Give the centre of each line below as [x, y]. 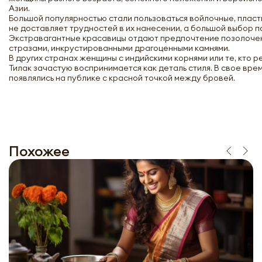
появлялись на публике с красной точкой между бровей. [122, 78]
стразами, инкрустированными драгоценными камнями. [119, 48]
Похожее [39, 151]
